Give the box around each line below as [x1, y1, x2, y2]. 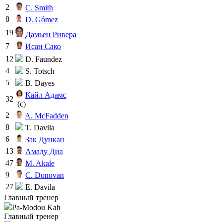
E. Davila [23, 182, 55, 191]
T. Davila [23, 123, 55, 132]
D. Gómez [25, 15, 58, 24]
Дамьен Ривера [25, 30, 76, 39]
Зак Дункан [25, 135, 64, 144]
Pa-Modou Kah [12, 203, 60, 212]
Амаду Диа [25, 147, 63, 156]
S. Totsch [23, 66, 55, 75]
